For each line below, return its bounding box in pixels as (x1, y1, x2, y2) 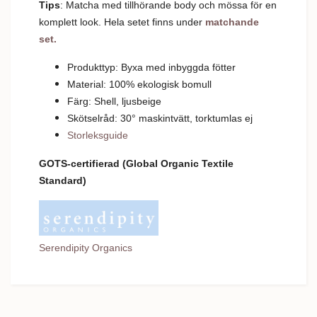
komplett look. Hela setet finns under (39, 16, 205, 28)
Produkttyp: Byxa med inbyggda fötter (67, 61, 236, 73)
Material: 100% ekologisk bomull (67, 78, 212, 90)
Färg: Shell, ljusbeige (67, 95, 161, 107)
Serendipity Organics (39, 242, 132, 254)
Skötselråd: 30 (67, 112, 132, 124)
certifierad (71, 157, 122, 169)
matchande (205, 16, 259, 28)
